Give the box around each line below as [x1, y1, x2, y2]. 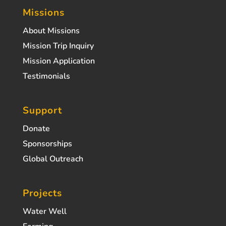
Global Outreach [22, 153, 83, 165]
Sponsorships [22, 138, 72, 150]
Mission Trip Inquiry [22, 40, 94, 52]
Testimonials [22, 71, 70, 82]
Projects [22, 187, 62, 200]
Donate [22, 123, 50, 135]
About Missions [22, 25, 80, 37]
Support [22, 104, 62, 118]
